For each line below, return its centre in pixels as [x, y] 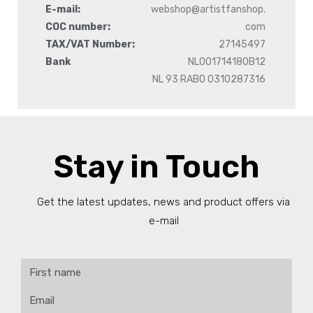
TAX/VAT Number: [90, 44]
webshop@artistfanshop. [208, 9]
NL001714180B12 [226, 62]
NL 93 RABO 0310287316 [209, 79]
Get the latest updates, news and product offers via [163, 202]
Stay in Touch [156, 167]
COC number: [78, 27]
